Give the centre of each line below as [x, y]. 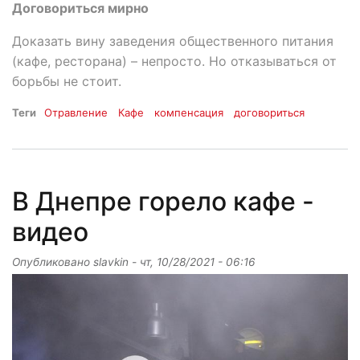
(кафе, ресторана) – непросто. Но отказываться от [174, 61]
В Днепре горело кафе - [163, 202]
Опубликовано [53, 262]
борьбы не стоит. [67, 82]
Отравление [76, 113]
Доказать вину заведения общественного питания [173, 41]
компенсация [189, 113]
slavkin [111, 262]
